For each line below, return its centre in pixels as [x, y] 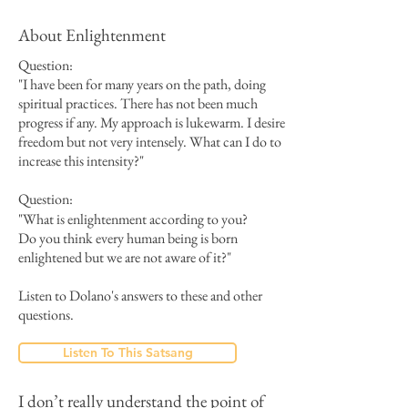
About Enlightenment [92, 35]
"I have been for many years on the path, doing [142, 84]
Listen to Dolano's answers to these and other [140, 296]
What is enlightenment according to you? [135, 219]
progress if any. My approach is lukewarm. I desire [152, 122]
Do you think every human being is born [128, 238]
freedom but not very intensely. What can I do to [150, 142]
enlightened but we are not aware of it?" [125, 257]
